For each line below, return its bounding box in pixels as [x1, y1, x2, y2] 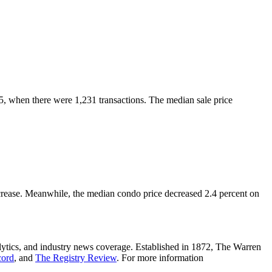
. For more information [117, 252, 203, 263]
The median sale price [149, 94, 233, 105]
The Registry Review [35, 252, 117, 263]
